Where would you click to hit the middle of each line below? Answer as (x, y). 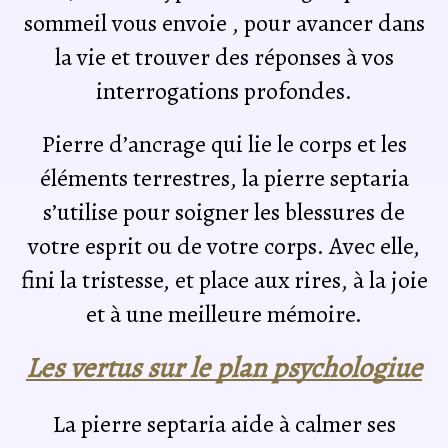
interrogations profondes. (224, 91)
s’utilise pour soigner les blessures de (224, 211)
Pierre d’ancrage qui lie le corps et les (224, 143)
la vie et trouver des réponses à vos (224, 57)
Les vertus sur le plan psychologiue (224, 368)
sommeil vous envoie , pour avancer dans (224, 23)
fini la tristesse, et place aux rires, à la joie (224, 279)
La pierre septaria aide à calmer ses (224, 423)
